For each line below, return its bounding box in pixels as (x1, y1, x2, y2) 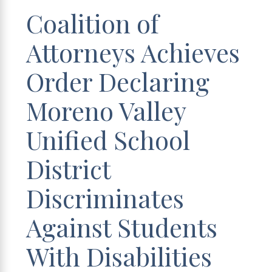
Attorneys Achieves (26, 35, 240, 69)
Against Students (26, 209, 218, 243)
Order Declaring (26, 64, 210, 98)
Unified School (26, 122, 191, 156)
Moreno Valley (26, 93, 186, 127)
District (26, 151, 111, 185)
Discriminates (26, 180, 185, 214)
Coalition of (26, 5, 160, 39)
